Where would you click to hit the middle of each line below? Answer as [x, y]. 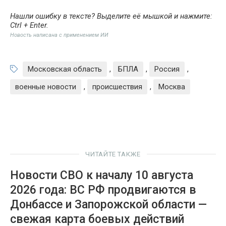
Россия [167, 69]
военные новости [46, 87]
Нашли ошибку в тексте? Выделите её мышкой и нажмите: [111, 16]
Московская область [65, 69]
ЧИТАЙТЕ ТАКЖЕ [113, 154]
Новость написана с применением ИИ [59, 35]
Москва [172, 87]
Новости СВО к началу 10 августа [102, 175]
